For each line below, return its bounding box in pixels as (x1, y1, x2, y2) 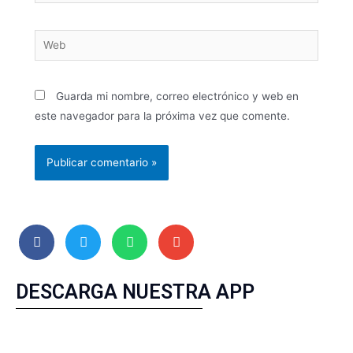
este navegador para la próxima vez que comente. (35, 110, 290, 123)
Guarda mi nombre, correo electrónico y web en (56, 90, 299, 103)
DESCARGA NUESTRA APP (16, 280, 255, 303)
